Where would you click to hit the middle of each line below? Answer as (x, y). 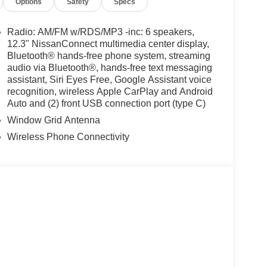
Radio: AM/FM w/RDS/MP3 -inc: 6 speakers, (100, 32)
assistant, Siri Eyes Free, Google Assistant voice (109, 79)
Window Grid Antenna (53, 120)
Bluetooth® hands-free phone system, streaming (108, 55)
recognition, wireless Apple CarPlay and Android (110, 91)
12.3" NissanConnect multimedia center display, (108, 44)
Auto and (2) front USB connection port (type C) (106, 103)
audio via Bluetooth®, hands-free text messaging (109, 67)
